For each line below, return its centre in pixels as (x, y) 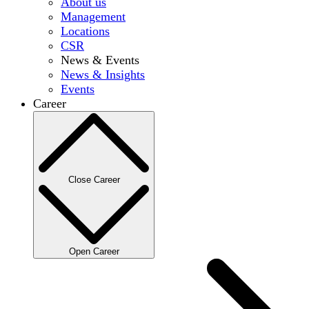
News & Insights (103, 75)
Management (93, 17)
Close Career (94, 180)
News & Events (100, 60)
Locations (85, 31)
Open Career (94, 252)
